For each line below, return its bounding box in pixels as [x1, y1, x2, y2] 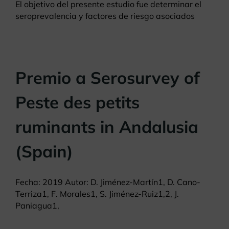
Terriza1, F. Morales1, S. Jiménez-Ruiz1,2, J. [15, 189, 179, 199]
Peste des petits [15, 91, 140, 113]
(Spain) [15, 141, 73, 162]
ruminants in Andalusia [15, 116, 198, 138]
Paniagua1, [15, 200, 59, 211]
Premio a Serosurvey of [15, 67, 200, 88]
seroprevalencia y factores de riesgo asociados [15, 11, 195, 21]
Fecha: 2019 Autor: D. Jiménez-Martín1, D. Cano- [15, 177, 200, 188]
